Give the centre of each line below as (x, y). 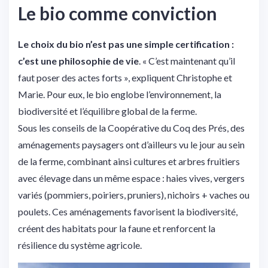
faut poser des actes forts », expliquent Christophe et (125, 77)
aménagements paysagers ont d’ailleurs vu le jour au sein (131, 144)
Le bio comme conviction (118, 13)
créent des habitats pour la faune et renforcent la (117, 228)
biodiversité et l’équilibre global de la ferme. (107, 111)
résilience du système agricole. (80, 245)
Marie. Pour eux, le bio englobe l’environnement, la (120, 94)
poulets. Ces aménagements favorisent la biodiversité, (128, 211)
